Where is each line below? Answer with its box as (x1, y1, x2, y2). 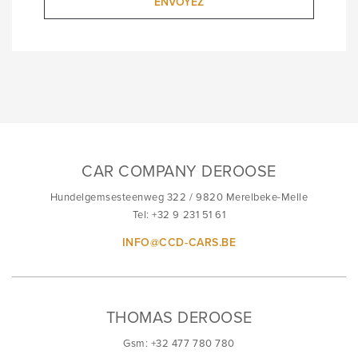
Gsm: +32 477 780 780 (123, 336, 235, 350)
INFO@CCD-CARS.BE (121, 235, 237, 249)
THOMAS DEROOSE (105, 308, 253, 328)
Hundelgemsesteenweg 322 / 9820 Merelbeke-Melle (50, 190, 308, 204)
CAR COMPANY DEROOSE (82, 161, 276, 181)
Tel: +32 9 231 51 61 (132, 208, 226, 221)
